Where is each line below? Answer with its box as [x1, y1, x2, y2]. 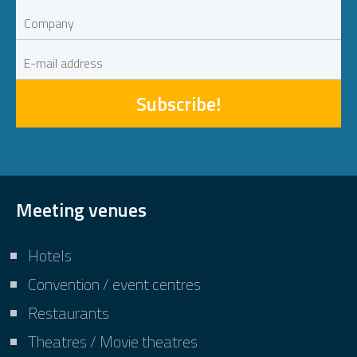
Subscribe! [136, 88, 221, 118]
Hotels [28, 242, 72, 268]
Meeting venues [16, 194, 147, 224]
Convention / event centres [28, 271, 201, 296]
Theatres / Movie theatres [28, 328, 198, 354]
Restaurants [28, 300, 109, 325]
